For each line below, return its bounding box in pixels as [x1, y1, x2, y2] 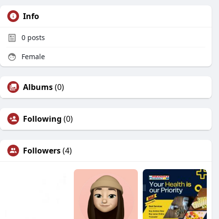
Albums [23, 82, 53, 92]
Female [20, 52, 45, 61]
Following [23, 113, 62, 124]
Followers [23, 145, 61, 156]
